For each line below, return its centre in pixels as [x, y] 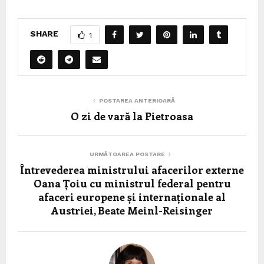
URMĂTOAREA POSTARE [127, 154]
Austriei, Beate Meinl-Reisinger [132, 210]
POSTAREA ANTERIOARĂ [137, 100]
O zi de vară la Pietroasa [132, 116]
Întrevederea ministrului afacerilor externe [132, 169]
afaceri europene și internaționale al [132, 197]
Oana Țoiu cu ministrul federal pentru [132, 183]
